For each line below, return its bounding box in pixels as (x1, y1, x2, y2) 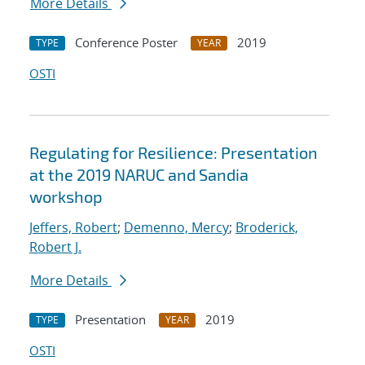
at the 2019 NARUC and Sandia (29, 165, 248, 185)
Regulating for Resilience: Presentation (29, 143, 318, 163)
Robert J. (29, 238, 81, 257)
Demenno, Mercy (124, 218, 229, 237)
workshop (29, 187, 103, 207)
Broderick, (235, 218, 298, 237)
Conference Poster (75, 34, 178, 51)
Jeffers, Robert (29, 218, 117, 237)
